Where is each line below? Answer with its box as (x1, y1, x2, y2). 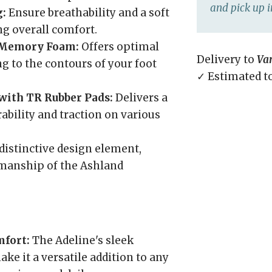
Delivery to (197, 53, 257, 66)
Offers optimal (79, 40, 159, 53)
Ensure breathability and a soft (6, 6, 169, 19)
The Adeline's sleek (30, 234, 134, 247)
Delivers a (113, 91, 168, 104)
